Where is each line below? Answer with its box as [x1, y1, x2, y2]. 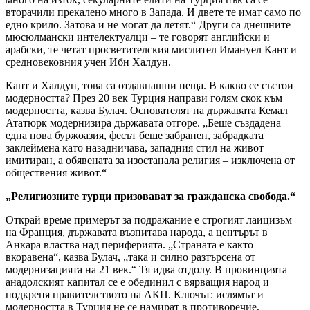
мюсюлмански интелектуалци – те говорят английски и [6, 31, 270, 44]
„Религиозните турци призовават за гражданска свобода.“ [6, 190, 295, 203]
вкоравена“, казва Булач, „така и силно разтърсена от [6, 251, 255, 264]
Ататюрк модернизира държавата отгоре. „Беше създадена [6, 117, 281, 129]
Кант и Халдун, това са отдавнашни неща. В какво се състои [6, 80, 293, 92]
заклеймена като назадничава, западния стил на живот [6, 142, 264, 154]
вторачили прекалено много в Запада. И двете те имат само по [6, 6, 301, 19]
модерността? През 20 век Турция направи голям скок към [6, 92, 282, 104]
